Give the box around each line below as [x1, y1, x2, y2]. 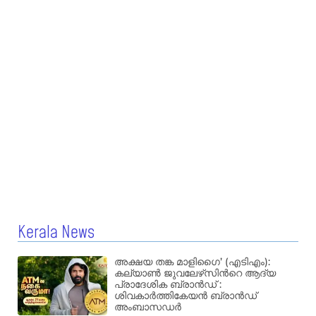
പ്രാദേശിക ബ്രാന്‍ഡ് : [114, 278, 222, 291]
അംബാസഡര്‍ [114, 300, 182, 314]
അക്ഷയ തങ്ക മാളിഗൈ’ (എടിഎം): [114, 255, 271, 269]
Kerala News [18, 221, 95, 245]
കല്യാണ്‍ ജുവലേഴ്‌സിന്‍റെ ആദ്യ [114, 267, 276, 280]
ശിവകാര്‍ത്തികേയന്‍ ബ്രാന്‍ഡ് [114, 289, 257, 303]
